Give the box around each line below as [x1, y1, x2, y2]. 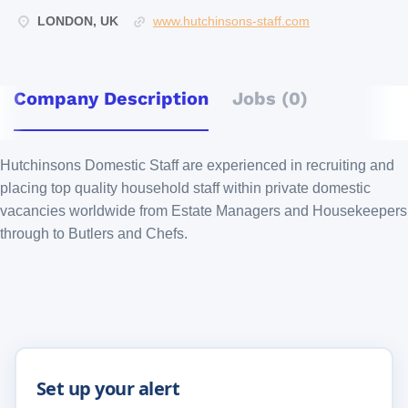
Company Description [14, 87, 209, 109]
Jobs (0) [232, 87, 308, 109]
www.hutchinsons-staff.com [153, 14, 310, 28]
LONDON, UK [34, 14, 118, 28]
